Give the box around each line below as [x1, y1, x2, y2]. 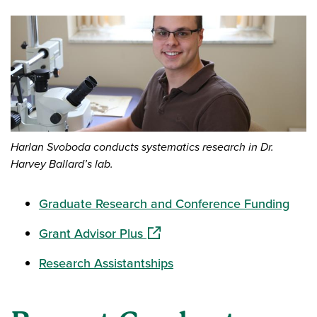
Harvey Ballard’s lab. [11, 155, 113, 172]
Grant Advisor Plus [39, 224, 143, 242]
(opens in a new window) [142, 224, 278, 241]
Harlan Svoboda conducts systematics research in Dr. [11, 138, 274, 155]
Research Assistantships [39, 254, 173, 272]
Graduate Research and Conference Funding [39, 195, 289, 212]
